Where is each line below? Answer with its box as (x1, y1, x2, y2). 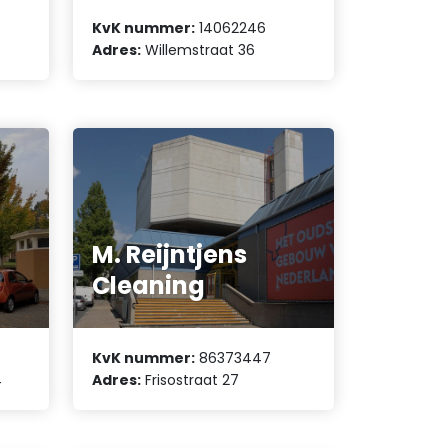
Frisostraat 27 (141, 369, 240, 390)
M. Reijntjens (92, 237, 248, 271)
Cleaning (92, 268, 206, 302)
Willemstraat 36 (141, 39, 256, 60)
